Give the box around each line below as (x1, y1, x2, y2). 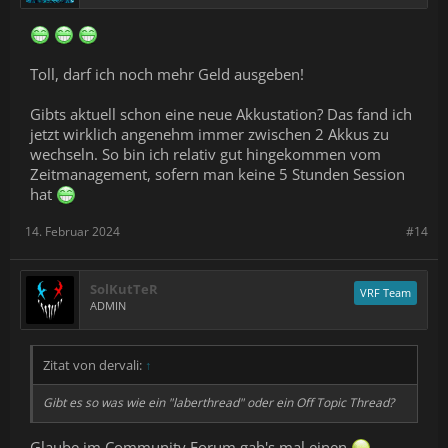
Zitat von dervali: (43, 355, 145, 374)
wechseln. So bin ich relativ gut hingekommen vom (30, 143, 381, 164)
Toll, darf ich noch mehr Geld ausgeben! (30, 63, 304, 84)
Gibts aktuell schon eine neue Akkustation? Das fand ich (30, 103, 412, 124)
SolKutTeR (90, 279, 158, 298)
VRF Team (360, 284, 411, 300)
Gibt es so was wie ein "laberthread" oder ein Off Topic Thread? (43, 393, 394, 411)
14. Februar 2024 (25, 222, 120, 240)
